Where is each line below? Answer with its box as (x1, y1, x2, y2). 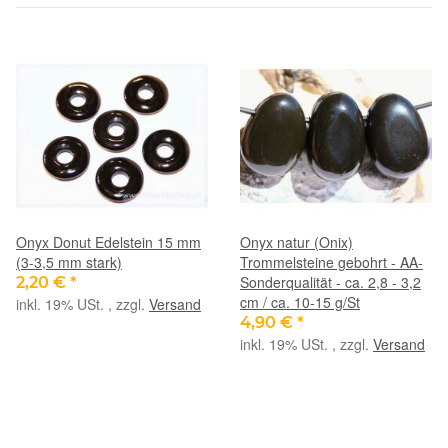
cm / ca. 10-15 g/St (240, 291, 360, 312)
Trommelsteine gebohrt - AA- (240, 251, 423, 272)
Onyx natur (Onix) (240, 231, 353, 252)
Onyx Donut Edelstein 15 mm (16, 231, 201, 252)
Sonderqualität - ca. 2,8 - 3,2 (240, 271, 421, 292)
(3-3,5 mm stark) (16, 251, 122, 272)
